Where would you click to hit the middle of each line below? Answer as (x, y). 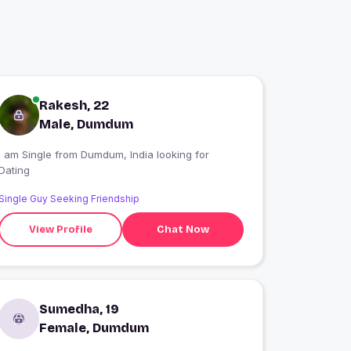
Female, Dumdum (94, 328)
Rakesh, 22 (74, 106)
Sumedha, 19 (80, 309)
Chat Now (183, 229)
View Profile (60, 229)
